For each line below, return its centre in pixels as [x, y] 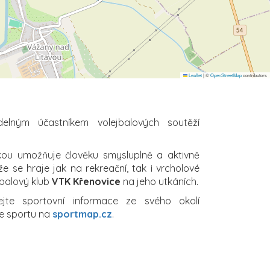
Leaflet [195, 75]
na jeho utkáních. [159, 181]
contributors [254, 75]
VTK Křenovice [86, 181]
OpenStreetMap [226, 75]
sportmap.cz [82, 214]
